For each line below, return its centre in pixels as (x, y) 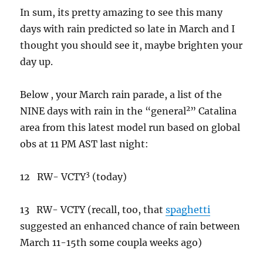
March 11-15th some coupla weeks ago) (111, 242)
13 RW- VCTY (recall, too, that (93, 210)
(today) (109, 177)
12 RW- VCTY (53, 177)
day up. (37, 62)
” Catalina (214, 111)
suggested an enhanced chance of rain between (130, 226)
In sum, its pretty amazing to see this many (122, 12)
